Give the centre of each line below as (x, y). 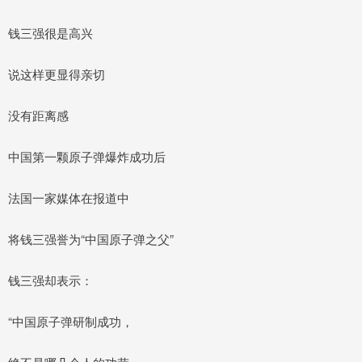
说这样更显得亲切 (57, 74)
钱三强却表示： (51, 280)
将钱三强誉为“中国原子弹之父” (91, 238)
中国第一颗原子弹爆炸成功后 (87, 156)
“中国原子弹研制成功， (71, 321)
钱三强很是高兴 (51, 32)
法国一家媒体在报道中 (69, 197)
